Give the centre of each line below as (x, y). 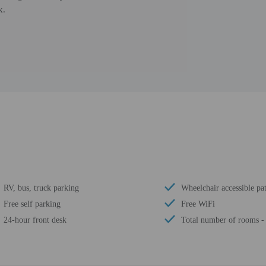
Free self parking (32, 204)
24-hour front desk (35, 220)
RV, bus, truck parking (41, 188)
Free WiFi (198, 204)
